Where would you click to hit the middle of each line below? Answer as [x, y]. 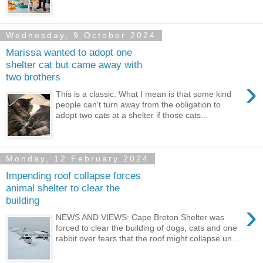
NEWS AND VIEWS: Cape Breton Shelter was [140, 218]
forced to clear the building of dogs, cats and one [147, 228]
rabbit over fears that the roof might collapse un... [148, 239]
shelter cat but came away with [74, 65]
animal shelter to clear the [63, 188]
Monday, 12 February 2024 [77, 159]
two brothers [33, 77]
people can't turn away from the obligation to [139, 105]
